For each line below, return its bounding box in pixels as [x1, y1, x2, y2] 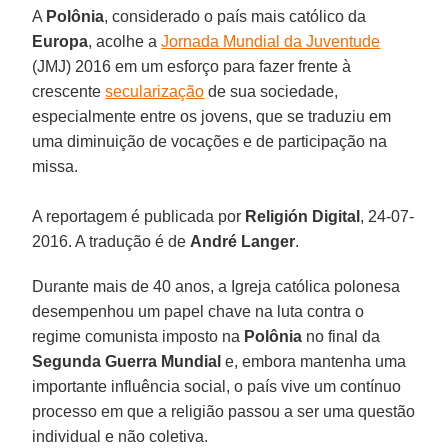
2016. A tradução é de [32, 232, 191, 250]
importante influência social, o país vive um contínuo [32, 377, 402, 395]
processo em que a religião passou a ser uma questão [32, 402, 416, 420]
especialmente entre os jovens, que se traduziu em [32, 107, 392, 125]
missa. [32, 157, 79, 175]
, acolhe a [88, 32, 162, 50]
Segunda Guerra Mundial [32, 352, 222, 370]
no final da [302, 327, 381, 345]
